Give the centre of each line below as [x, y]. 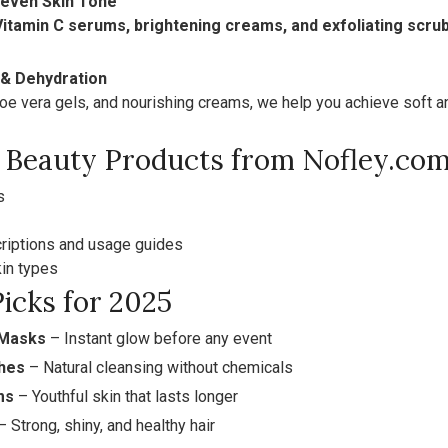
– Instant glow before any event [159, 338]
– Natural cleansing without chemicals [159, 367]
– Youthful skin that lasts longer [126, 396]
